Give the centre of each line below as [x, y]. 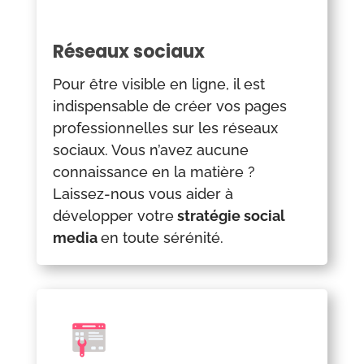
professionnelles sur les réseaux [165, 128]
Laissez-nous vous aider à [143, 194]
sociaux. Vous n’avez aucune [150, 150]
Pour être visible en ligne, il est [158, 84]
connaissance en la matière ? [154, 172]
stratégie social [229, 216]
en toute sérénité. [162, 238]
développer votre [113, 216]
